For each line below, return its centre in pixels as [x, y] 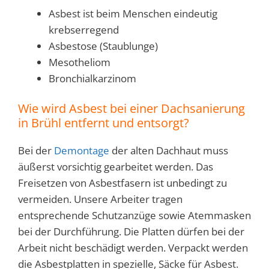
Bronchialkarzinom [92, 78]
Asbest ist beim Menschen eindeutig [133, 13]
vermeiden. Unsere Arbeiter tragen [100, 199]
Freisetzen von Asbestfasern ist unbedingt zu [122, 183]
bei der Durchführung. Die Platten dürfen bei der [131, 232]
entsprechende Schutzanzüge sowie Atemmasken [134, 216]
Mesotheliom [80, 62]
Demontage [82, 151]
